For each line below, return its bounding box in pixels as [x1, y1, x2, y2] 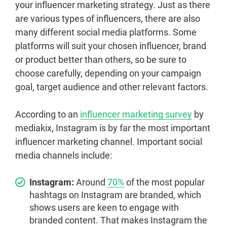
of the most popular [124, 177, 205, 188]
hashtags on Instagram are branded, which [29, 190, 201, 201]
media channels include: [15, 150, 112, 161]
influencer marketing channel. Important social [15, 136, 202, 147]
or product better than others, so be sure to [15, 54, 186, 65]
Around [74, 177, 107, 188]
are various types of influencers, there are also [15, 13, 200, 24]
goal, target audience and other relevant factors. [15, 82, 208, 93]
